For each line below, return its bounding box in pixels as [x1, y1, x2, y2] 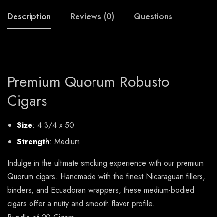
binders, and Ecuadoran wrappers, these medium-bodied [7, 185, 194, 196]
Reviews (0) [70, 10, 114, 23]
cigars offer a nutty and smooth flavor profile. [7, 198, 155, 210]
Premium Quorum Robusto [7, 71, 169, 93]
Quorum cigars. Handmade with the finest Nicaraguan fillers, [7, 171, 205, 183]
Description [7, 10, 51, 23]
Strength [17, 136, 49, 148]
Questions [134, 10, 172, 23]
